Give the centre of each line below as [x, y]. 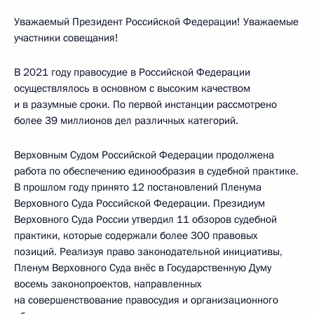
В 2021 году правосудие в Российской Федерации [132, 73]
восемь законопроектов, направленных [108, 284]
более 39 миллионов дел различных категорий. [126, 121]
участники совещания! [66, 38]
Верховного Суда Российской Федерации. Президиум [139, 204]
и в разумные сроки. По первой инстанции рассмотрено [145, 105]
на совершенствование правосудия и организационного [146, 300]
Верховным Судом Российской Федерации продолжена [144, 155]
